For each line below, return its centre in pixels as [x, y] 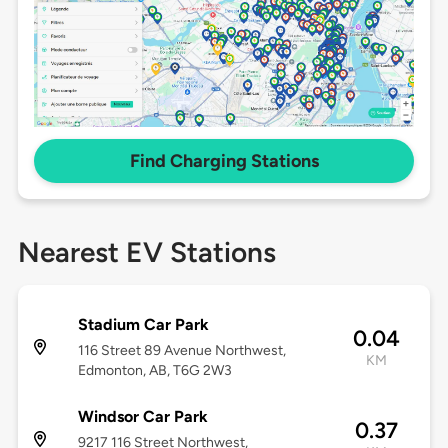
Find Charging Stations [224, 161]
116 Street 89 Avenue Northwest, [181, 351]
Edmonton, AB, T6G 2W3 [154, 371]
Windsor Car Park [142, 417]
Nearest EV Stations [146, 252]
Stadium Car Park [143, 325]
